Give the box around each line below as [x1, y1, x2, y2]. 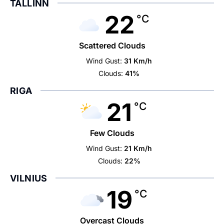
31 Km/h [124, 56, 152, 65]
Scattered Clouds [78, 40, 145, 50]
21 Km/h [124, 144, 152, 152]
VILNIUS [10, 173, 47, 183]
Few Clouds [89, 128, 134, 138]
